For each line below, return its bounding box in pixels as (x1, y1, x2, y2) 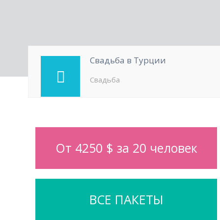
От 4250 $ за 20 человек (55, 139, 197, 156)
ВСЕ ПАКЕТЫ (89, 191, 164, 208)
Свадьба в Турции (90, 55, 166, 66)
